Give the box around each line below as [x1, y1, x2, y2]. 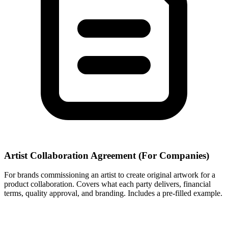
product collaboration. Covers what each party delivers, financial [4, 180, 211, 189]
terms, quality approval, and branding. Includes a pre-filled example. [4, 189, 222, 198]
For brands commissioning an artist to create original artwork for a [4, 170, 215, 180]
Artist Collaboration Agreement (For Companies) [4, 150, 209, 161]
